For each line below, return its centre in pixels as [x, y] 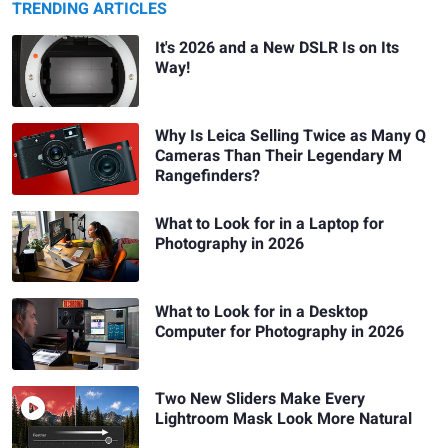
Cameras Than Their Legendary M [279, 156]
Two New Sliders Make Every [260, 399]
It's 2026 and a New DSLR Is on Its [277, 48]
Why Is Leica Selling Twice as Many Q [291, 136]
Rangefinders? [208, 176]
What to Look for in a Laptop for [270, 223]
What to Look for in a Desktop [262, 311]
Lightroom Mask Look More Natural [284, 419]
